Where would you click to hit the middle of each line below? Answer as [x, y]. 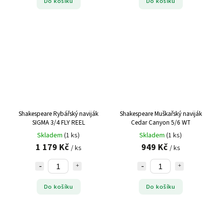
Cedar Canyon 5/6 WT [161, 123]
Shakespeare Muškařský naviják [161, 114]
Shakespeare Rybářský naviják [58, 114]
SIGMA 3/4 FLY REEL [58, 123]
